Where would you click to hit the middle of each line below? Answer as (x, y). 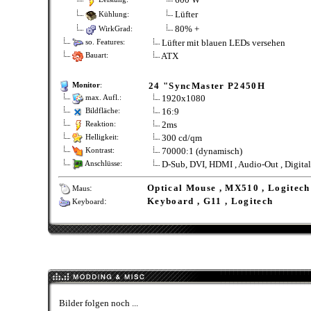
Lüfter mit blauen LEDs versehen (224, 43)
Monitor (86, 85)
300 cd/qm (182, 138)
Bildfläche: (102, 111)
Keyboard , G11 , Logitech (210, 201)
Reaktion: (100, 124)
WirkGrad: (115, 28)
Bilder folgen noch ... (99, 303)
